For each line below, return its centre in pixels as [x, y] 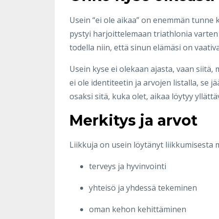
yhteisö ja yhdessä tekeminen [143, 187]
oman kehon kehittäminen [138, 209]
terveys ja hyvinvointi [128, 166]
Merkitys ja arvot [133, 120]
